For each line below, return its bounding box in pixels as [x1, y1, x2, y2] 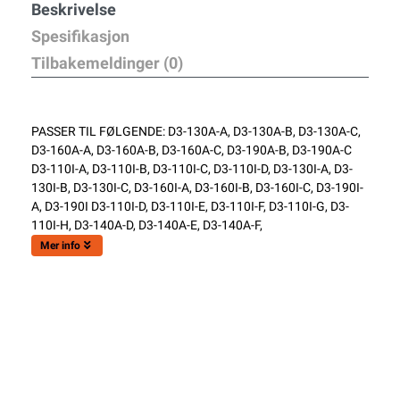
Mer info [40, 239, 80, 252]
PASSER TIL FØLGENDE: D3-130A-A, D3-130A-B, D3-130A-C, [31, 124, 361, 138]
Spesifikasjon [31, 27, 129, 46]
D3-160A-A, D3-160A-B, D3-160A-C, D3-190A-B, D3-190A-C [31, 143, 352, 157]
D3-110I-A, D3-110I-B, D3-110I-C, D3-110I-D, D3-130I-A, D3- [31, 162, 353, 176]
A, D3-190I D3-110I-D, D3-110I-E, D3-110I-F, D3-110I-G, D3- [31, 199, 349, 213]
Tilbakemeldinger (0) [31, 54, 183, 72]
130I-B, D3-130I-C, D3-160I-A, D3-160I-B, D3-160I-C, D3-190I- [31, 180, 363, 195]
